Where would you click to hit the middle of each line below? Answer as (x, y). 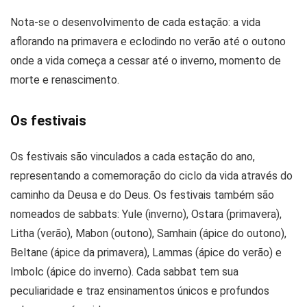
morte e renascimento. (65, 79)
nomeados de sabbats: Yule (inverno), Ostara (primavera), (146, 214)
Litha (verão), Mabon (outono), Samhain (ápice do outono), (148, 233)
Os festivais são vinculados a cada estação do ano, (133, 156)
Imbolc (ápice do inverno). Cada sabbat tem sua (124, 271)
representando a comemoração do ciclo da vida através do (151, 175)
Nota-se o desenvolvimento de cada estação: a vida (135, 22)
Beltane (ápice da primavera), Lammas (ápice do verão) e (146, 252)
